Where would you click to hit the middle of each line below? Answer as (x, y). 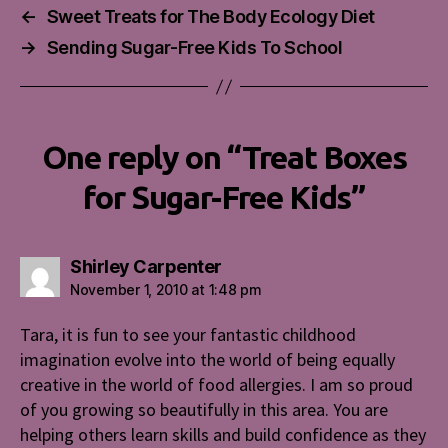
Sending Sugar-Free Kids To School (194, 48)
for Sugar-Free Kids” (224, 197)
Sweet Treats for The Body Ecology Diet (210, 17)
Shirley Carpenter (146, 267)
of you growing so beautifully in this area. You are (204, 410)
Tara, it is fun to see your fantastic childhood (188, 335)
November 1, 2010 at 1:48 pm (166, 290)
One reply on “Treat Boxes (224, 157)
